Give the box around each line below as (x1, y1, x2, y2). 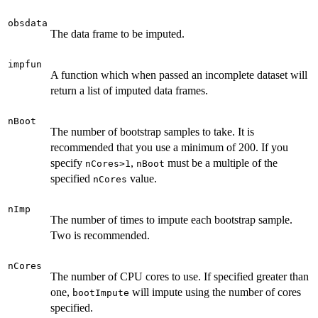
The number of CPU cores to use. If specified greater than (50, 270, 309, 283)
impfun (8, 58, 42, 70)
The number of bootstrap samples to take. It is (50, 125, 254, 138)
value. (127, 172, 157, 185)
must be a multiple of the (165, 156, 278, 169)
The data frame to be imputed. (50, 27, 185, 40)
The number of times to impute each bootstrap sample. (50, 213, 292, 226)
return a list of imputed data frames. (50, 84, 208, 97)
